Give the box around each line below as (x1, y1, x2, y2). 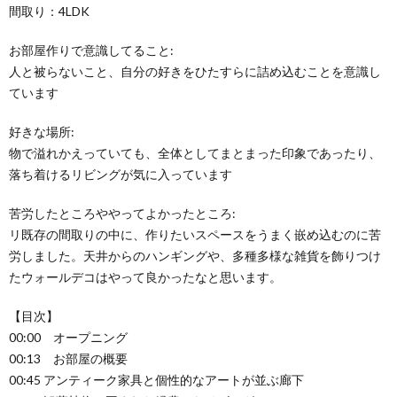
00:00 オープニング (9, 329, 128, 345)
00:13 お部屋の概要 (9, 350, 128, 366)
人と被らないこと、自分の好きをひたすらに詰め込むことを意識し (9, 63, 381, 79)
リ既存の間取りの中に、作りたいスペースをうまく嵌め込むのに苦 (9, 226, 381, 242)
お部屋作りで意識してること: (9, 42, 174, 58)
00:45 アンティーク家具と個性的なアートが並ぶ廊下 (9, 371, 304, 387)
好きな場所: (9, 123, 74, 139)
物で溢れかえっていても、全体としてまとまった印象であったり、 (9, 144, 381, 160)
